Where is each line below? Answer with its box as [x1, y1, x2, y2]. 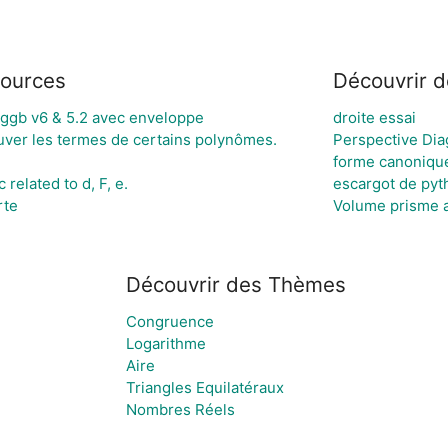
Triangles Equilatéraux [126, 378, 284, 397]
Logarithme [126, 334, 206, 353]
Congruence [126, 312, 214, 331]
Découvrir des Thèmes [126, 272, 346, 297]
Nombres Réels [126, 400, 235, 419]
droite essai [332, 107, 416, 127]
